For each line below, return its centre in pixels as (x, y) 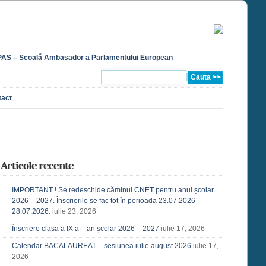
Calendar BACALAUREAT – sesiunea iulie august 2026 (102, 246)
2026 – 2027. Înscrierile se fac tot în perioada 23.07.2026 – (107, 201)
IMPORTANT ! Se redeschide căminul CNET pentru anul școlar (113, 190)
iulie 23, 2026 (74, 211)
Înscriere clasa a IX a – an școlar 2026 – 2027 (85, 229)
